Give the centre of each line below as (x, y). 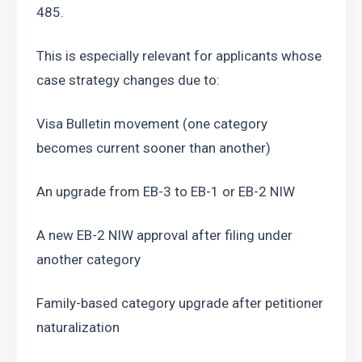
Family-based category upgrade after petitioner (180, 303)
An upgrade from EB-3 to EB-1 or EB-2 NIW (166, 192)
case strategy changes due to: (128, 80)
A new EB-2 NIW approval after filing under (164, 235)
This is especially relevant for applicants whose (179, 56)
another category (88, 259)
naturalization (78, 327)
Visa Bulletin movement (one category (152, 124)
